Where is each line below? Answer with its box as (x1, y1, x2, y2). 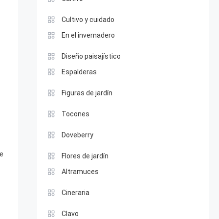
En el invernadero (61, 31, 115, 39)
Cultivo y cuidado (61, 16, 114, 23)
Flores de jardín (61, 152, 109, 160)
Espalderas (61, 68, 97, 76)
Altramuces (61, 168, 99, 175)
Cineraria (61, 189, 89, 197)
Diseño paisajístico (61, 52, 121, 60)
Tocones (61, 110, 89, 118)
